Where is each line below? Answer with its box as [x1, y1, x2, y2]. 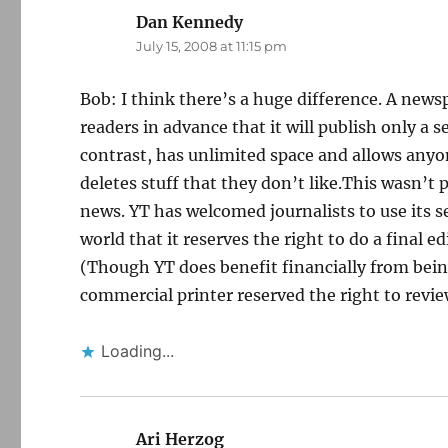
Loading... [101, 341, 175, 361]
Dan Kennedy [136, 12, 244, 32]
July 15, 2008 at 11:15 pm [136, 38, 288, 54]
